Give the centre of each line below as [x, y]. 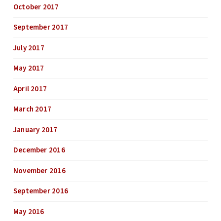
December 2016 [39, 150]
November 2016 [39, 171]
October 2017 [36, 7]
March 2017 [32, 110]
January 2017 [35, 130]
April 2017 [30, 89]
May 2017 [29, 69]
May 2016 [29, 212]
